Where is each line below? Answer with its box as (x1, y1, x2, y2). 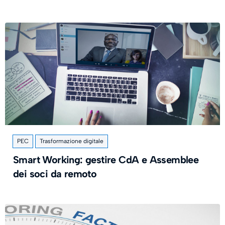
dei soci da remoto (13, 168, 97, 180)
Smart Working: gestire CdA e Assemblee (13, 154, 199, 166)
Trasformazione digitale (40, 138, 103, 145)
